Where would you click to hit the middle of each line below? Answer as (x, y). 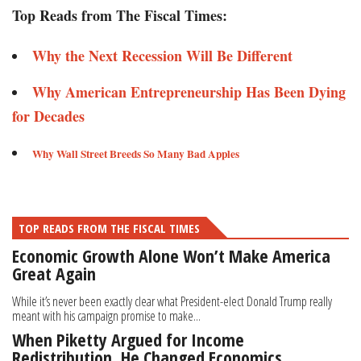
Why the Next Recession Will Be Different (162, 56)
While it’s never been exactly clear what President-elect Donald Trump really (172, 302)
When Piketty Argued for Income (128, 340)
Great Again (54, 274)
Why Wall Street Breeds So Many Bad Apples (136, 154)
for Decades (48, 116)
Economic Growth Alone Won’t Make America (171, 256)
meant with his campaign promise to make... (106, 316)
